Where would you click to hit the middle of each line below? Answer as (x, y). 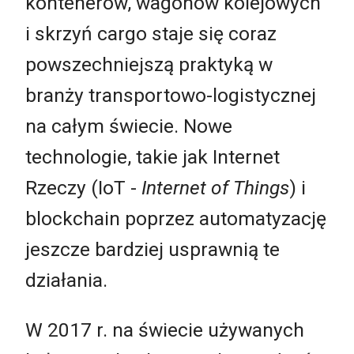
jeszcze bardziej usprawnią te (153, 249)
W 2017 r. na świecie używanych (165, 330)
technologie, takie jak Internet (153, 156)
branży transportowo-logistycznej (171, 95)
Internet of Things (215, 187)
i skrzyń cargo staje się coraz (151, 33)
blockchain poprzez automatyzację (176, 218)
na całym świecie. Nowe (129, 126)
